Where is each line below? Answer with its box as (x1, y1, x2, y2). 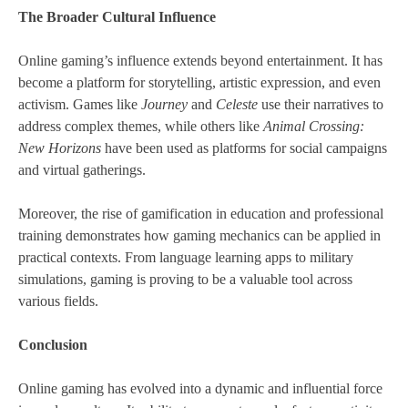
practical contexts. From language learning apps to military (18, 250, 353, 266)
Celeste (216, 97, 258, 113)
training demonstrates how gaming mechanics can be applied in (18, 228, 381, 244)
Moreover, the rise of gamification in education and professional (18, 206, 383, 222)
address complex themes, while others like (18, 118, 263, 135)
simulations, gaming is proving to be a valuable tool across (18, 271, 352, 288)
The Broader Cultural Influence (18, 9, 216, 25)
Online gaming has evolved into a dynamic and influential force (18, 381, 382, 397)
